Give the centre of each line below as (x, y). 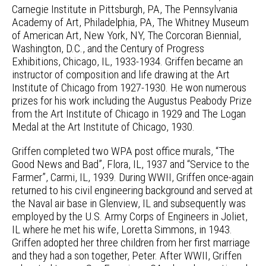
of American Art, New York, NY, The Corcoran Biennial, (126, 35)
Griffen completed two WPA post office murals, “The (123, 151)
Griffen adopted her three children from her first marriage (131, 243)
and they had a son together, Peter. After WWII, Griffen (127, 256)
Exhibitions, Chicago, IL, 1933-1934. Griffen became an (127, 61)
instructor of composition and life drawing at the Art (121, 75)
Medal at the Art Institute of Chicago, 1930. (103, 127)
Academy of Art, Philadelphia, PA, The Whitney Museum (130, 22)
